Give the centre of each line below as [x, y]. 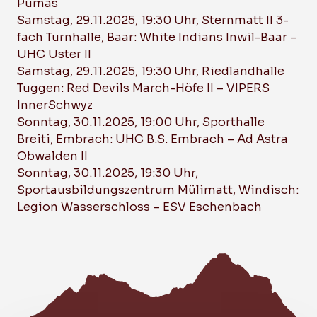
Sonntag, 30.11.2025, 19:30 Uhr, [108, 173]
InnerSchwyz [55, 105]
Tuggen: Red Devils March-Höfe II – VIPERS [143, 88]
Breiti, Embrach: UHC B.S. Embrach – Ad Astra [152, 139]
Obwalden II [52, 156]
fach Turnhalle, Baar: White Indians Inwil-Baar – [157, 37]
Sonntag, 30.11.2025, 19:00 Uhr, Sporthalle [141, 122]
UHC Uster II [54, 54]
